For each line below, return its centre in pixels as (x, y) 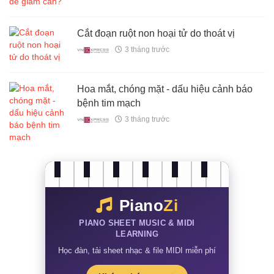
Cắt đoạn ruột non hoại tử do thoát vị (156, 34)
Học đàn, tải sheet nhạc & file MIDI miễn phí (137, 251)
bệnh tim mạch (109, 103)
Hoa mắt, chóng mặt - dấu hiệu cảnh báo (165, 89)
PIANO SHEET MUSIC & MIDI (137, 223)
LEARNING (137, 234)
